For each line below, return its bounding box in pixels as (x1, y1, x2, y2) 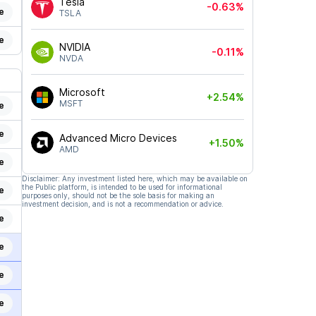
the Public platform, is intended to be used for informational (21, 183, 222, 191)
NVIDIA (59, 41, 90, 53)
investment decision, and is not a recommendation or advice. (21, 200, 224, 208)
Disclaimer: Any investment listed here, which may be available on (21, 174, 248, 183)
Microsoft (59, 86, 105, 98)
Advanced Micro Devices (59, 131, 177, 144)
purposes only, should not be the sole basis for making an (21, 191, 214, 200)
